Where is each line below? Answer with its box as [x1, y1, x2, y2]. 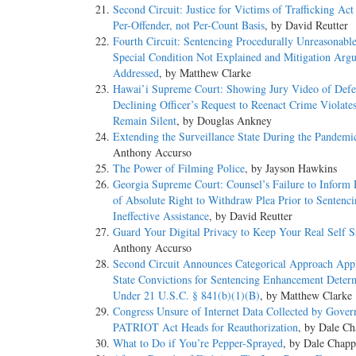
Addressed [113, 65, 159, 81]
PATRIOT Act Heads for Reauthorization [113, 319, 298, 335]
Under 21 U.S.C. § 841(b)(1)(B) [113, 288, 260, 304]
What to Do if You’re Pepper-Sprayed [113, 335, 283, 351]
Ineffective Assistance [113, 208, 209, 224]
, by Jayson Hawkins [245, 161, 337, 176]
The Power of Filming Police [113, 161, 245, 176]
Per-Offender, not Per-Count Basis [113, 17, 265, 33]
